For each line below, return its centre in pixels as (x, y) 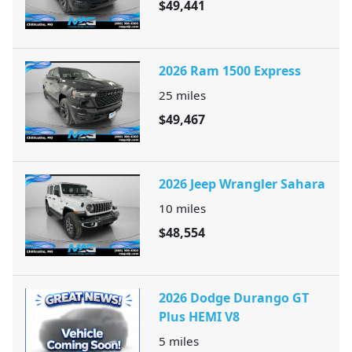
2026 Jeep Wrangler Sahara (242, 184)
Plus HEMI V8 (199, 317)
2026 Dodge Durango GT (234, 298)
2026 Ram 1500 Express (230, 70)
